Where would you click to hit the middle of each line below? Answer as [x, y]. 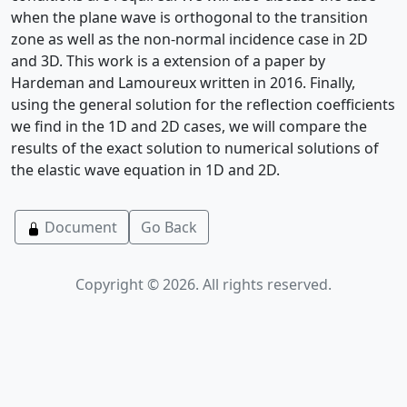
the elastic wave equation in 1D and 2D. [145, 170]
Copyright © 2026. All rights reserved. [203, 284]
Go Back [169, 227]
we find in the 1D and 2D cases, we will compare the [189, 126]
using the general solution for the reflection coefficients [203, 104]
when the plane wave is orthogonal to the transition [189, 17]
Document [79, 227]
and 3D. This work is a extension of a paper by [168, 61]
